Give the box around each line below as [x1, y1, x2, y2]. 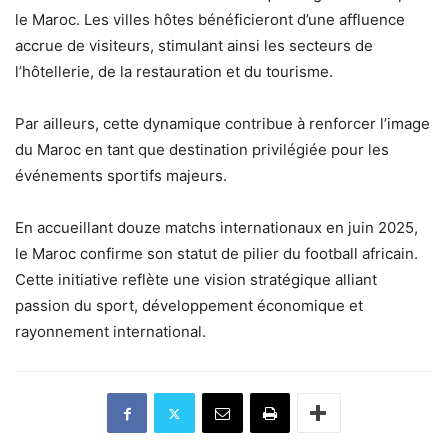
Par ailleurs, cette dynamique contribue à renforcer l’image [15, 114, 430, 133]
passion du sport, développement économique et [15, 296, 363, 315]
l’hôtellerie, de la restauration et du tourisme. [15, 62, 333, 81]
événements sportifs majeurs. [15, 166, 227, 185]
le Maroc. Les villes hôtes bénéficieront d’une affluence [15, 10, 405, 29]
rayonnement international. [15, 322, 206, 341]
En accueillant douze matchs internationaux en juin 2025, [15, 218, 418, 237]
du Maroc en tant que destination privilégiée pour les [15, 140, 389, 159]
